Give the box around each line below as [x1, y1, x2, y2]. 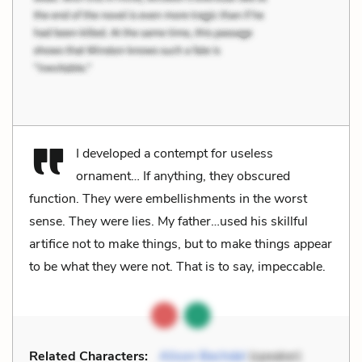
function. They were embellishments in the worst [29, 189, 307, 208]
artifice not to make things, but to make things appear [29, 234, 332, 253]
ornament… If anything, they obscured [76, 166, 290, 185]
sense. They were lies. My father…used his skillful [29, 212, 308, 230]
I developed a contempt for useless [76, 144, 273, 162]
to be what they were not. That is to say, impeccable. [29, 257, 326, 276]
